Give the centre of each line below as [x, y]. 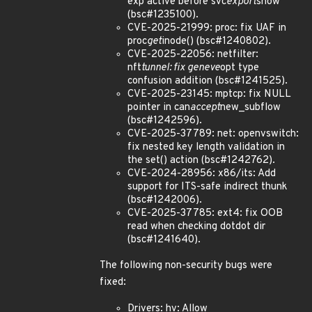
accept [205, 108]
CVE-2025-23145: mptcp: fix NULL [209, 94]
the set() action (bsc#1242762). [201, 161]
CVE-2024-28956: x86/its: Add [202, 174]
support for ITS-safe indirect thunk [207, 187]
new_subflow [250, 108]
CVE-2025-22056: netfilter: [193, 55]
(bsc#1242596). [165, 121]
